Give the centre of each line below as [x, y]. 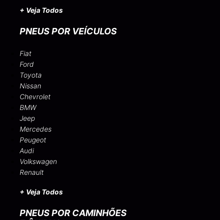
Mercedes [36, 129]
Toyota [31, 75]
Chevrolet [35, 96]
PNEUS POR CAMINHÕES [73, 213]
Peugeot [33, 139]
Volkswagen [38, 161]
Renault [32, 172]
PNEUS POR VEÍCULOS [68, 31]
